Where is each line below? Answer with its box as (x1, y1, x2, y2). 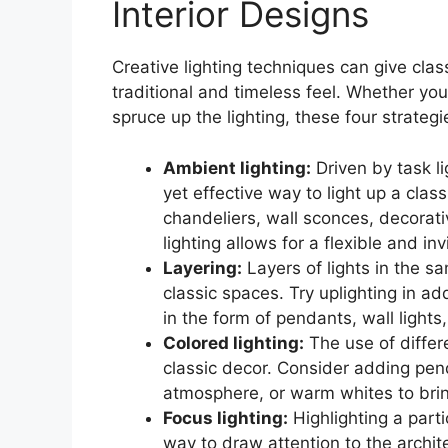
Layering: (163, 257, 242, 278)
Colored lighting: (163, 332, 304, 353)
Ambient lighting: (163, 157, 311, 178)
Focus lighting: (163, 407, 288, 428)
